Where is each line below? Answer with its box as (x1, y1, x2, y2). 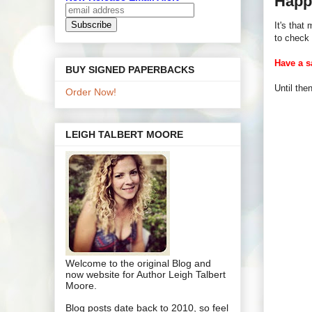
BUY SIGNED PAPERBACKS (65, 63, 194, 75)
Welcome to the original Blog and (65, 257, 211, 269)
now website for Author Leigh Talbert (65, 268, 226, 280)
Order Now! (65, 86, 116, 97)
